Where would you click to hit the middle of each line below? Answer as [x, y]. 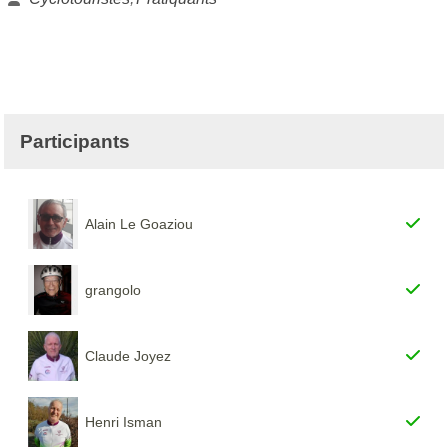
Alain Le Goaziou [139, 223]
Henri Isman [124, 421]
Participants [75, 141]
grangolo [113, 289]
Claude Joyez [128, 355]
